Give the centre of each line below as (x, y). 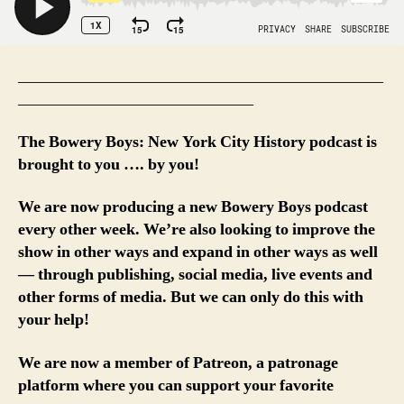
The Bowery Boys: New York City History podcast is (197, 142)
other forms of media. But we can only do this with (191, 298)
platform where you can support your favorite (176, 385)
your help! (54, 320)
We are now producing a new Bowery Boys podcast (193, 207)
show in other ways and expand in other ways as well (198, 252)
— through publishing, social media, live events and (195, 275)
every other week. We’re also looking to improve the (197, 230)
